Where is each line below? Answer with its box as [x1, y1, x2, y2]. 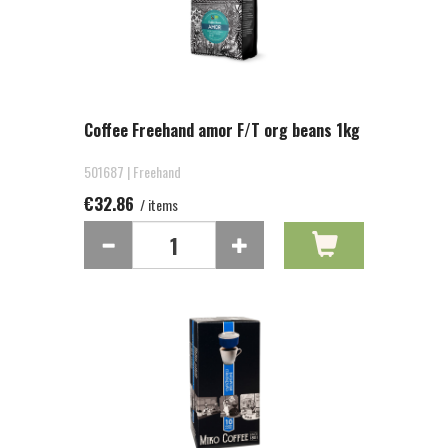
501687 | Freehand [84, 161, 181, 182]
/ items [137, 194, 178, 215]
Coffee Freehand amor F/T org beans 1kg [84, 118, 360, 142]
